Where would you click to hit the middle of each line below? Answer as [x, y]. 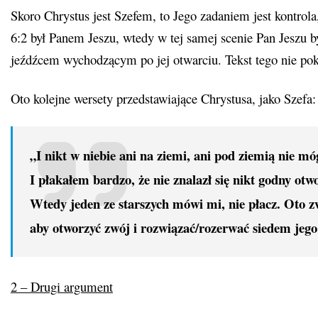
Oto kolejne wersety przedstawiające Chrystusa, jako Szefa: [163, 98]
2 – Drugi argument [62, 286]
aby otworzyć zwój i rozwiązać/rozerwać [141, 227]
